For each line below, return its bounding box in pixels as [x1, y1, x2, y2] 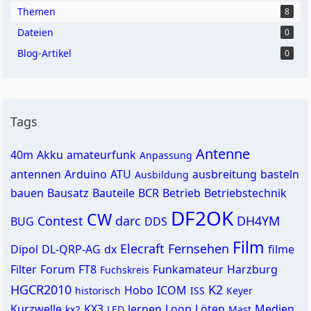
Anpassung [140, 149, 193, 162]
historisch [75, 284, 121, 297]
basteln [260, 167, 300, 182]
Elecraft [120, 240, 165, 257]
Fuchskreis [100, 263, 150, 276]
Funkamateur [153, 262, 224, 277]
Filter [10, 262, 37, 277]
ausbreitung [192, 167, 258, 182]
